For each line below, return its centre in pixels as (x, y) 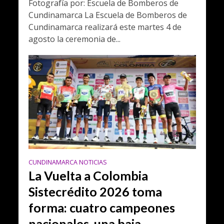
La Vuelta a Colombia (88, 176)
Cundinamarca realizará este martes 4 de (105, 27)
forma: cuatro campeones (101, 208)
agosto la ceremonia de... (74, 39)
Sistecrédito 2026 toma (95, 192)
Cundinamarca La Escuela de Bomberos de (107, 15)
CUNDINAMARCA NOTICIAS (67, 162)
